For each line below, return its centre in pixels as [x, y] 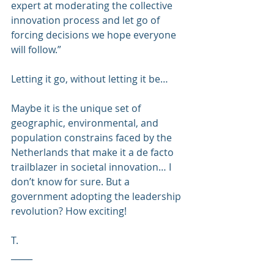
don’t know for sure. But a [72, 181]
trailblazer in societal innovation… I [92, 167]
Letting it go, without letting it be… [90, 79]
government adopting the [72, 196]
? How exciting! [93, 211]
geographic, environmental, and [86, 123]
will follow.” [36, 49]
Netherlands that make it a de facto [94, 152]
